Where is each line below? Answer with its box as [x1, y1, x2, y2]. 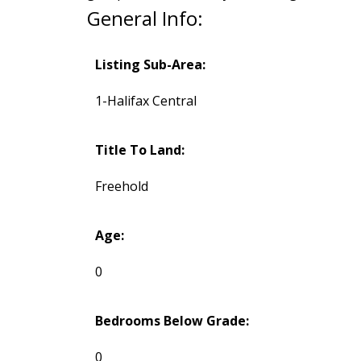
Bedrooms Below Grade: [94, 312, 249, 330]
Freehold [94, 177, 148, 196]
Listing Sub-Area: [94, 56, 205, 74]
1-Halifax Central [94, 92, 197, 110]
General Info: [86, 5, 203, 32]
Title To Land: [94, 141, 185, 160]
